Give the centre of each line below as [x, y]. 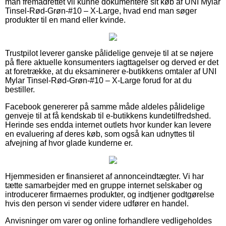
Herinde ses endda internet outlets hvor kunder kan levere [108, 125]
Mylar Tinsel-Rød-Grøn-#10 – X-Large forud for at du [98, 80]
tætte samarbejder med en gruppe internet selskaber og [104, 185]
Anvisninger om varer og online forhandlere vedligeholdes [108, 220]
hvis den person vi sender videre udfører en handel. [97, 203]
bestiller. [20, 89]
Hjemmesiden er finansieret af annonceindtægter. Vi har [104, 176]
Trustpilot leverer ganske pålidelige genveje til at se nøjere [109, 53]
